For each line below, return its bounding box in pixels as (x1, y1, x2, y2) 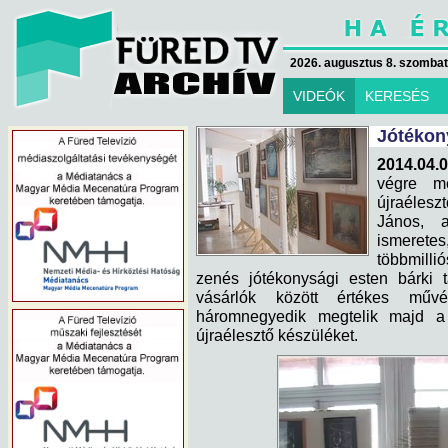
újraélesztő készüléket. (196, 326, 358, 344)
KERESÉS (365, 88, 429, 104)
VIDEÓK (293, 88, 345, 104)
